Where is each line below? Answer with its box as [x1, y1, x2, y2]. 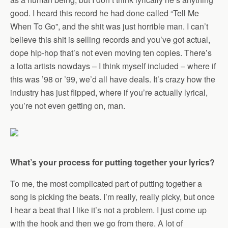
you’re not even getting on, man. [10, 100, 125, 112]
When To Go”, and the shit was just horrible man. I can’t [10, 20, 208, 33]
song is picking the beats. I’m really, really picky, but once [10, 191, 215, 203]
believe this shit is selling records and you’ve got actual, [10, 34, 210, 46]
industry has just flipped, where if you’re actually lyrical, [10, 87, 208, 99]
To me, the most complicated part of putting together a [10, 178, 202, 190]
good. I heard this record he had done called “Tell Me [10, 7, 199, 19]
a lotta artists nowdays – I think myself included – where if [10, 60, 216, 72]
